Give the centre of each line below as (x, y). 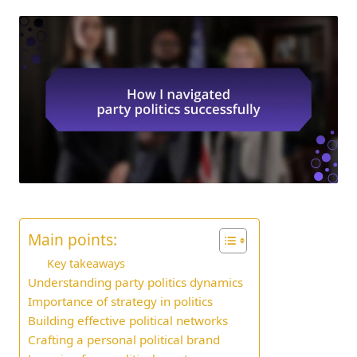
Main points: (73, 240)
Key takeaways (86, 264)
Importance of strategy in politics (120, 302)
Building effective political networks (128, 321)
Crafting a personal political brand (124, 340)
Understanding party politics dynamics (135, 282)
